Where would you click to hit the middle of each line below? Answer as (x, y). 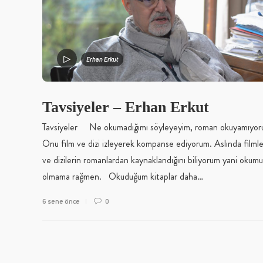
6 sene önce (61, 201)
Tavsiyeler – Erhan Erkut (128, 107)
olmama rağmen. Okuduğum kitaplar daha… (123, 176)
